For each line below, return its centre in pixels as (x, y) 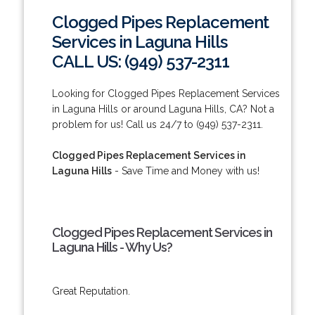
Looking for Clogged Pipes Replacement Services (166, 93)
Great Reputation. (91, 291)
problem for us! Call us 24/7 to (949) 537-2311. (157, 124)
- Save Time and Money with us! (185, 171)
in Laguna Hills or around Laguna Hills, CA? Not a (163, 109)
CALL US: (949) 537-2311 (140, 61)
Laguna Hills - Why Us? (112, 247)
